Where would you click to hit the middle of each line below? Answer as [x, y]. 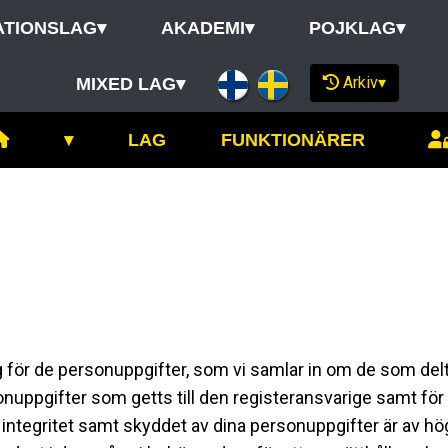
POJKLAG [352, 28]
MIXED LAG [125, 84]
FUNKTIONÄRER [292, 140]
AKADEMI [202, 28]
